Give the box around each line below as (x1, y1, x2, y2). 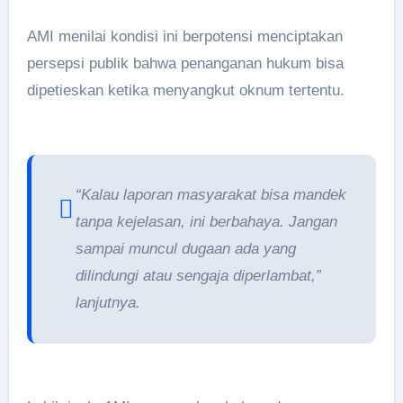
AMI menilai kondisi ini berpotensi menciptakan (26, 28, 343, 45)
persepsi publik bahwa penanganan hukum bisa (26, 55, 344, 72)
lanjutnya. (75, 294, 140, 311)
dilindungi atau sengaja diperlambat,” (75, 267, 321, 284)
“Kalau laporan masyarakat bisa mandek (75, 186, 346, 203)
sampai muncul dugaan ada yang (75, 240, 296, 257)
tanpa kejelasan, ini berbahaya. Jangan (75, 213, 337, 230)
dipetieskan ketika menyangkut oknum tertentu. (26, 82, 345, 99)
